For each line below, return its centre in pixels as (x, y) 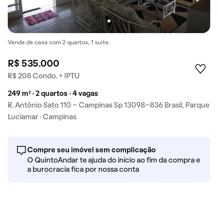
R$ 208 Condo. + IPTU (44, 77)
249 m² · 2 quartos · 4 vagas (53, 94)
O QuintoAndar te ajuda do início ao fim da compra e (114, 161)
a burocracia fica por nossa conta (83, 170)
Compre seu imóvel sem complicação (91, 151)
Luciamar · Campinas (42, 118)
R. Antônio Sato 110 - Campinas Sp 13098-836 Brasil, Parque (109, 106)
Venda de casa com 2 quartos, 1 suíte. (59, 43)
